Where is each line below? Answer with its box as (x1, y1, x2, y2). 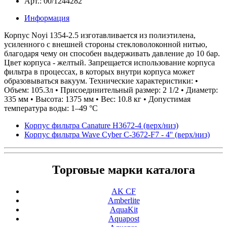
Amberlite (107, 196, 140, 205)
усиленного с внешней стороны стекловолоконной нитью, (4, 40, 207, 49)
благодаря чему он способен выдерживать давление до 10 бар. (4, 49, 220, 58)
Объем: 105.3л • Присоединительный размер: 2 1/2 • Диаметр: (4, 85, 218, 94)
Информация (24, 13, 69, 22)
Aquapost (108, 214, 139, 223)
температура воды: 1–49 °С (4, 103, 98, 112)
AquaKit (109, 205, 138, 214)
